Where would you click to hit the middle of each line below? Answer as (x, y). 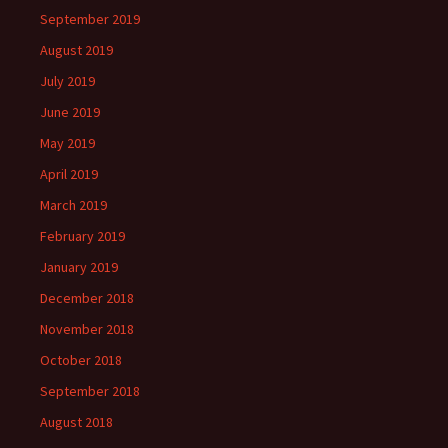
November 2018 (87, 329)
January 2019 (79, 267)
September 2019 (90, 19)
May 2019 (67, 143)
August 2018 (76, 422)
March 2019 (73, 205)
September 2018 (90, 391)
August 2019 (76, 50)
